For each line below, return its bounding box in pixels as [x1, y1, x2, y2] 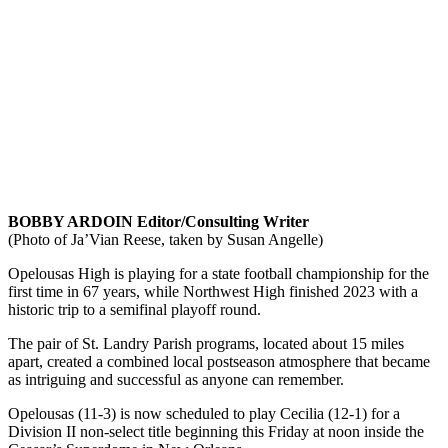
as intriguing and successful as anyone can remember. [8, 370, 344, 388]
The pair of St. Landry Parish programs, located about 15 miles [8, 334, 404, 352]
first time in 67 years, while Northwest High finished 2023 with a [8, 282, 418, 300]
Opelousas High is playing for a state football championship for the [8, 264, 429, 282]
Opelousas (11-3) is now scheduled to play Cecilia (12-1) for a [8, 404, 400, 422]
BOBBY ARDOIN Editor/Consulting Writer [8, 212, 309, 230]
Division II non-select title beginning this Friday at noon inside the [8, 422, 424, 440]
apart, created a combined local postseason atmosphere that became [8, 352, 430, 370]
